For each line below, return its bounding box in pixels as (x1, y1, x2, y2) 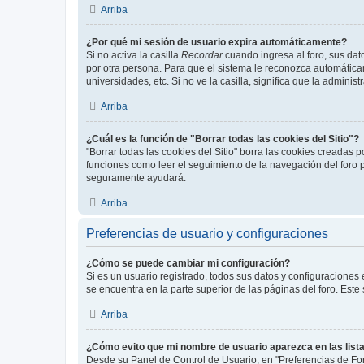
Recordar (181, 50, 223, 61)
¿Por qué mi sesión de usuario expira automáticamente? (86, 37, 347, 48)
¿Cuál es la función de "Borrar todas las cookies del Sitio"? (86, 133, 359, 145)
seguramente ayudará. (86, 172, 186, 184)
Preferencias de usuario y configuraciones (86, 227, 328, 240)
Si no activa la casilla (86, 50, 181, 61)
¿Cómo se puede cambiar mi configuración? (86, 258, 290, 269)
